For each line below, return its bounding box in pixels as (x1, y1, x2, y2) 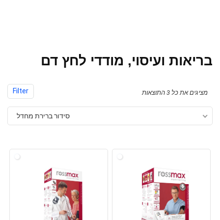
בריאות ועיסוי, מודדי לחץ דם (41, 53, 213, 68)
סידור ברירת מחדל (17, 112, 70, 120)
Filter (13, 87, 28, 95)
